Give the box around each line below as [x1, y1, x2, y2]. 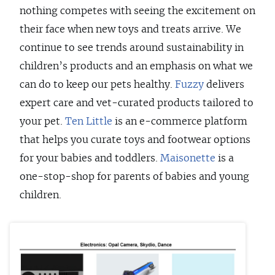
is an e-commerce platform [112, 117, 247, 126]
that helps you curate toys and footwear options [20, 135, 250, 145]
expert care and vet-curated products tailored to [20, 98, 254, 108]
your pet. [20, 117, 65, 126]
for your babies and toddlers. [20, 153, 160, 163]
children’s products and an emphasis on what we [20, 61, 253, 71]
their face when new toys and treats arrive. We [20, 25, 241, 34]
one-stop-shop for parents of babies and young [20, 172, 249, 182]
